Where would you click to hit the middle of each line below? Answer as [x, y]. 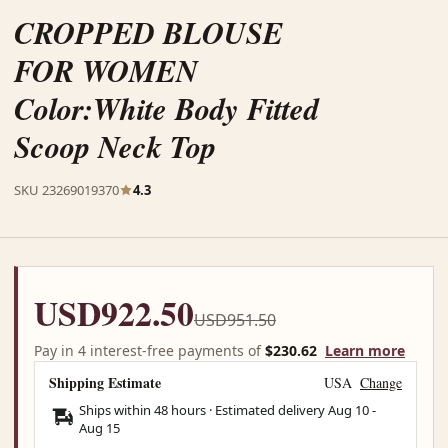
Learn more [365, 350]
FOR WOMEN [106, 70]
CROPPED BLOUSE [148, 32]
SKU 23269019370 [66, 189]
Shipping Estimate [105, 382]
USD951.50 [235, 319]
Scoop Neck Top [115, 146]
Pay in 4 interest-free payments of [149, 350]
